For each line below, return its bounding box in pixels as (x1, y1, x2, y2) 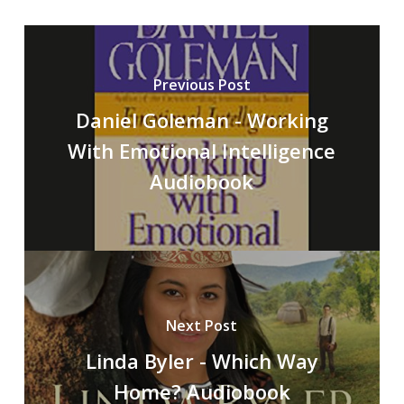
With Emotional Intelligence (68, 136, 336, 164)
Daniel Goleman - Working (75, 106, 328, 133)
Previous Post (152, 74, 251, 95)
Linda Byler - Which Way (85, 346, 318, 374)
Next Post (166, 315, 238, 335)
